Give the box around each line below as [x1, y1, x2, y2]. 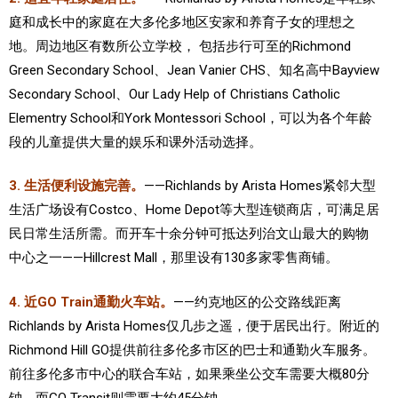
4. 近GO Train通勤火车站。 [9, 293, 173, 310]
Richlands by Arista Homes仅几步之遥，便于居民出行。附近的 [9, 317, 379, 334]
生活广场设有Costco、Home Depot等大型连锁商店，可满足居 [9, 202, 379, 219]
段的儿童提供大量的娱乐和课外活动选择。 [9, 133, 262, 150]
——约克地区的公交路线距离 [173, 293, 341, 310]
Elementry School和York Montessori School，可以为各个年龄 [9, 109, 372, 126]
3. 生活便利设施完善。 [9, 178, 144, 195]
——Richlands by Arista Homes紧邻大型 [144, 178, 376, 195]
